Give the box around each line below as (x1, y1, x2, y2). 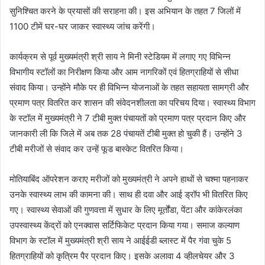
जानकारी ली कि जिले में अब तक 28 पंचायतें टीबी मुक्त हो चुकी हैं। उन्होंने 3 (9, 127, 243, 139)
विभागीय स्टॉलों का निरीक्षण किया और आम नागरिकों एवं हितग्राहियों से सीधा (9, 66, 238, 77)
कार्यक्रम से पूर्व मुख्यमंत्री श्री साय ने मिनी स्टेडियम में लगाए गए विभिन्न (9, 50, 231, 62)
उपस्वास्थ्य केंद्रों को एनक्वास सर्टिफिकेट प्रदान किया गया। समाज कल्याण (9, 219, 240, 231)
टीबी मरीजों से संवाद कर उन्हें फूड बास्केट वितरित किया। (9, 143, 184, 154)
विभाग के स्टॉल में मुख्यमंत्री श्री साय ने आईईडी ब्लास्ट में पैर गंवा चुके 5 (9, 234, 231, 246)
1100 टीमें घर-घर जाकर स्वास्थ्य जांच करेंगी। (9, 20, 156, 32)
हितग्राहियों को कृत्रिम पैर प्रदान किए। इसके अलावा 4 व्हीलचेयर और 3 (9, 250, 235, 261)
